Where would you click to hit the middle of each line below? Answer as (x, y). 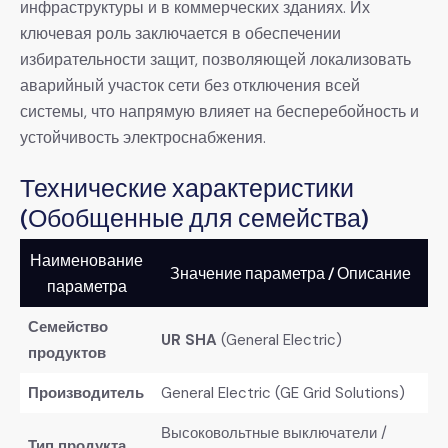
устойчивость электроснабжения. (143, 137)
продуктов (66, 353)
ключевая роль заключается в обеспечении (180, 33)
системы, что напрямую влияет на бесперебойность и (219, 111)
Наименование (86, 260)
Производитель (85, 393)
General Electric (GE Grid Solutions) (282, 393)
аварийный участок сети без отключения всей (190, 85)
